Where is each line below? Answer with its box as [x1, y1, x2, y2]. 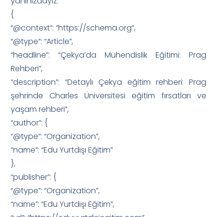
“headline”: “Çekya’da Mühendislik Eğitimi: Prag [11, 49, 206, 61]
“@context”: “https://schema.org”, [11, 22, 136, 33]
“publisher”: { [11, 171, 57, 183]
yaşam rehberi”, [11, 103, 69, 115]
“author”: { [11, 117, 48, 128]
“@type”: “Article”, [11, 35, 74, 47]
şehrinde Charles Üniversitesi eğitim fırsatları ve [11, 90, 206, 101]
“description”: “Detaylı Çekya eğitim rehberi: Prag [11, 76, 206, 88]
